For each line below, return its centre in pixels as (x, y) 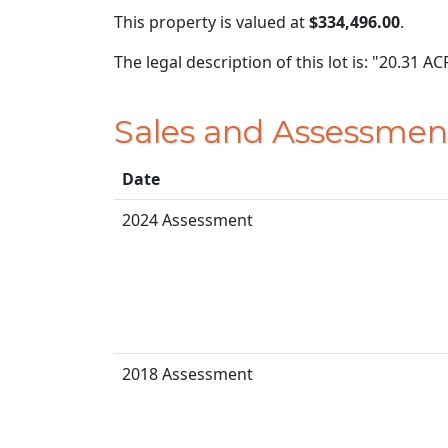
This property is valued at (211, 22)
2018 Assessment (187, 373)
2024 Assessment (187, 219)
